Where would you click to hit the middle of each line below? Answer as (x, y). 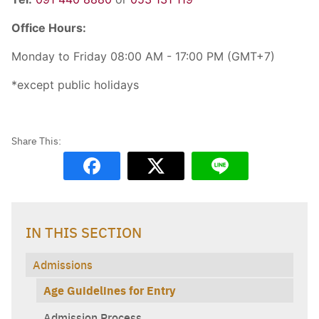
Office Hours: (49, 28)
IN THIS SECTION (84, 232)
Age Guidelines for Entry (110, 291)
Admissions (63, 265)
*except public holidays (75, 85)
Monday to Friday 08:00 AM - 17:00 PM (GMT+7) (143, 57)
